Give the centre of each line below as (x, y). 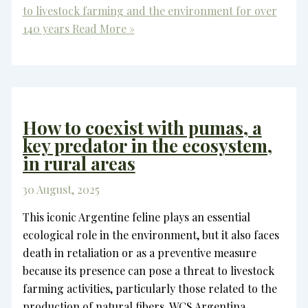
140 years (46, 29)
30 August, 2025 (61, 189)
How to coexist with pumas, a (142, 127)
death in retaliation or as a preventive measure (139, 252)
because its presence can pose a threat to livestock (148, 270)
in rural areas (79, 163)
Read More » (102, 29)
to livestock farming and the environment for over (150, 11)
